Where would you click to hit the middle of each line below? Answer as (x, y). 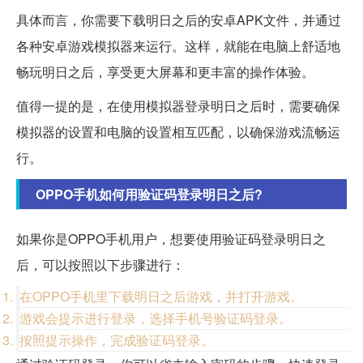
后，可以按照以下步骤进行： (100, 265)
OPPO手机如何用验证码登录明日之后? (149, 194)
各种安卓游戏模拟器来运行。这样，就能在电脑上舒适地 (178, 46)
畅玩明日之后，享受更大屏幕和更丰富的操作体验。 (165, 72)
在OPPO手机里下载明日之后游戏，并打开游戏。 (161, 297)
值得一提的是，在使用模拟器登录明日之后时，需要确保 (178, 106)
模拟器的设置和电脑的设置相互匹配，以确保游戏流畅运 (178, 132)
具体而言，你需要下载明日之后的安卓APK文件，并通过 (179, 20)
